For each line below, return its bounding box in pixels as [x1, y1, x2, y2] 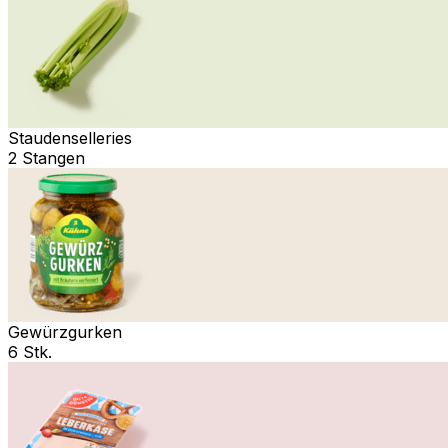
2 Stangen [8, 147, 85, 168]
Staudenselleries [8, 127, 132, 148]
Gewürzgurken [8, 321, 122, 342]
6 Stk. [8, 341, 52, 362]
